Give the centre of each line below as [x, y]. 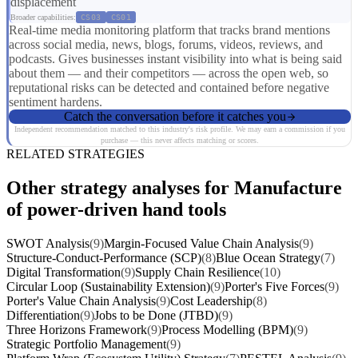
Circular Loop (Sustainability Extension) [108, 287]
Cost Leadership [211, 301]
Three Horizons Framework [77, 330]
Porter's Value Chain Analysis [81, 301]
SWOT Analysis [48, 244]
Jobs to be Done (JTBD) [156, 316]
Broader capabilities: [43, 18]
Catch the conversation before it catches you [175, 117]
